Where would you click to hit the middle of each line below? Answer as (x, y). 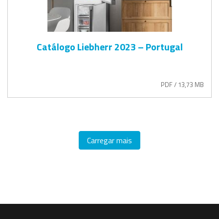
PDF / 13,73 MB (182, 84)
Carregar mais (109, 140)
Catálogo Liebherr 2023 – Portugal (109, 46)
